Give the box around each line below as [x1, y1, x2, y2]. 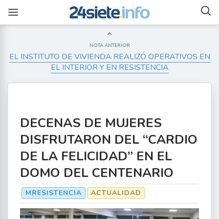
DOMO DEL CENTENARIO [20, 164, 174, 181]
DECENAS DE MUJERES [20, 114, 162, 131]
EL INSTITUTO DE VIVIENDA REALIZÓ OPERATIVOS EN [9, 51, 210, 62]
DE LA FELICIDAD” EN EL [20, 148, 172, 165]
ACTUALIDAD [91, 188, 141, 197]
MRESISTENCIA [25, 188, 82, 197]
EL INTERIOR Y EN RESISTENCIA [50, 62, 169, 73]
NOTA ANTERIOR [89, 42, 130, 49]
